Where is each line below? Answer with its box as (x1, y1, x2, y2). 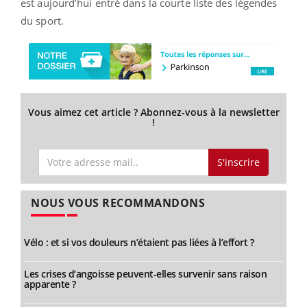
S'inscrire (217, 155, 260, 169)
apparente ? (24, 277, 76, 291)
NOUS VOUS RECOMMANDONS (31, 195, 205, 210)
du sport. (21, 13, 64, 27)
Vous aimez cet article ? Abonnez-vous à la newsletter (27, 106, 280, 119)
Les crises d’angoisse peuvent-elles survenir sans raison (24, 267, 267, 280)
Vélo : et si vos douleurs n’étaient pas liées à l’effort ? (24, 235, 254, 249)
